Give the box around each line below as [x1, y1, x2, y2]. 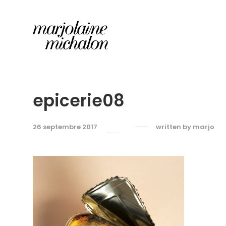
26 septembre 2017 [33, 122, 97, 132]
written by [156, 122, 193, 132]
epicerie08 [33, 89, 125, 112]
